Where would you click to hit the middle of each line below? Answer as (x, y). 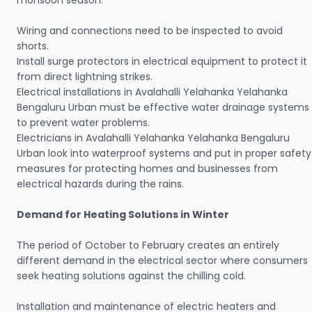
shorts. (33, 46)
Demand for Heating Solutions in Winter (123, 215)
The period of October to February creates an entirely (148, 245)
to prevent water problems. (83, 123)
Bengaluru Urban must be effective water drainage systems (163, 108)
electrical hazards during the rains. (102, 184)
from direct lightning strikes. (85, 77)
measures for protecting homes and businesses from (147, 169)
